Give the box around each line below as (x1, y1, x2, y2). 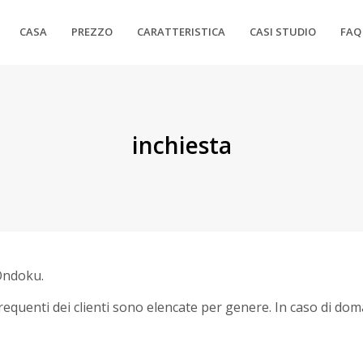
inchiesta (131, 129, 232, 160)
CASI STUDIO (250, 23, 317, 39)
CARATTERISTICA (137, 23, 226, 39)
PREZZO (71, 23, 113, 39)
